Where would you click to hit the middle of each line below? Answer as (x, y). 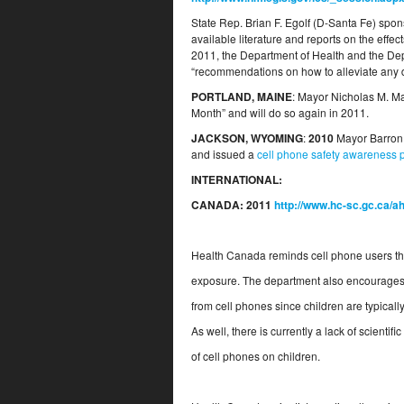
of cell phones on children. (256, 356)
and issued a (224, 154)
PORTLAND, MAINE (242, 96)
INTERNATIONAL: (237, 179)
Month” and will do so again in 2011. (280, 112)
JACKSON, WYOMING (247, 138)
